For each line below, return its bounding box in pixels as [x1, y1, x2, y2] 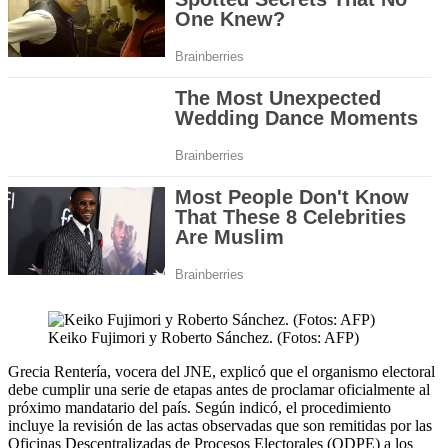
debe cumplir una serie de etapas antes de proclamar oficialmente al [8, 381, 430, 399]
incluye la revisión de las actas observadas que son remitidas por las [8, 417, 432, 435]
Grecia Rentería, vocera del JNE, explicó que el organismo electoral [8, 363, 435, 381]
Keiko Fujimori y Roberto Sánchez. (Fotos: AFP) [48, 329, 359, 347]
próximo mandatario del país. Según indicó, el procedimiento [8, 399, 391, 417]
